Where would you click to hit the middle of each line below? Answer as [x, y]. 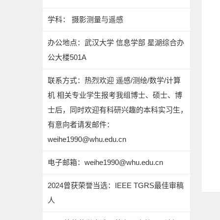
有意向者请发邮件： [81, 124]
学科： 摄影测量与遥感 [85, 19]
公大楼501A [67, 57]
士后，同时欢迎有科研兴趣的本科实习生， [118, 110]
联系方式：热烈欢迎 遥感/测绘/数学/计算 [114, 80]
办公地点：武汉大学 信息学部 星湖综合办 [116, 42]
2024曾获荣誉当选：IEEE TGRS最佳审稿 [116, 185]
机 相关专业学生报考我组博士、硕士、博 [115, 95]
